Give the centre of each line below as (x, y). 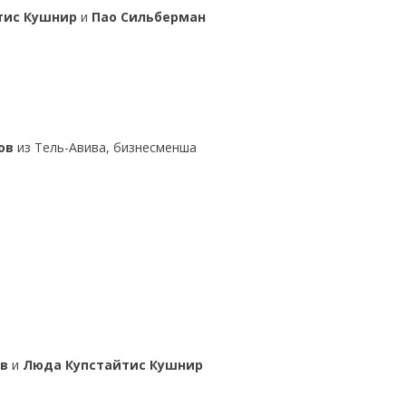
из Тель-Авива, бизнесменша (106, 147)
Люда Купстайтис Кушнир (112, 365)
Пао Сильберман (148, 17)
